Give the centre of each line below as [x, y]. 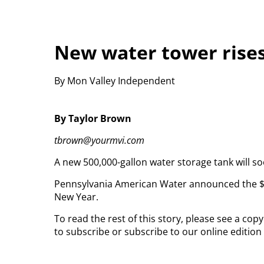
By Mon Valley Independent [115, 80]
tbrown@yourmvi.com [99, 140]
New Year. [76, 197]
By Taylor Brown [93, 118]
